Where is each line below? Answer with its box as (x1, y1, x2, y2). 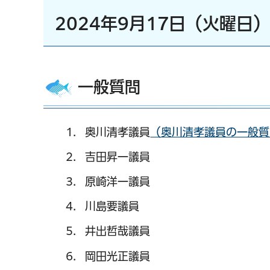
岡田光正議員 (85, 250, 151, 262)
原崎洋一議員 (85, 175, 151, 187)
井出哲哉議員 (85, 225, 151, 237)
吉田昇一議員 (85, 151, 151, 162)
